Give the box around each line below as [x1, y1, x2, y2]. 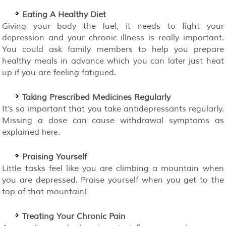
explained [2, 127, 42, 137]
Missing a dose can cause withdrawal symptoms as [2, 115, 224, 126]
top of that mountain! [2, 186, 88, 197]
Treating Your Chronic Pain [22, 211, 126, 221]
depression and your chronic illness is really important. [2, 32, 224, 43]
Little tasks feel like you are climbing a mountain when [2, 163, 224, 174]
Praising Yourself [22, 151, 87, 162]
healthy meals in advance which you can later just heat [2, 55, 224, 66]
